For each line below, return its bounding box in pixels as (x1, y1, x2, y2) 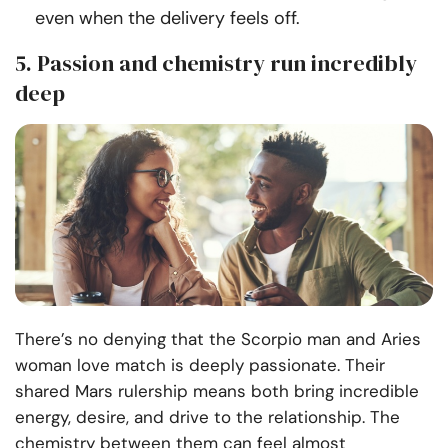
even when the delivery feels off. (35, 6, 300, 31)
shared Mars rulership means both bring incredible (15, 380, 419, 403)
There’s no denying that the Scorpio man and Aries (15, 328, 421, 351)
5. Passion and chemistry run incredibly (15, 48, 417, 79)
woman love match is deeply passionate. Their (15, 354, 385, 377)
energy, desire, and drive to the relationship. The (15, 406, 400, 429)
